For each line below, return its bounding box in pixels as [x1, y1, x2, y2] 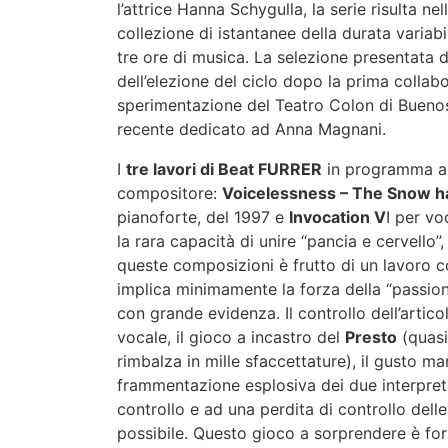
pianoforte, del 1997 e [117, 207, 289, 227]
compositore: [117, 183, 222, 203]
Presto [345, 327, 397, 347]
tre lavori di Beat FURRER [126, 159, 322, 179]
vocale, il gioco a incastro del [117, 327, 345, 347]
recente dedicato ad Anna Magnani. [117, 119, 386, 139]
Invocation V [289, 207, 386, 227]
